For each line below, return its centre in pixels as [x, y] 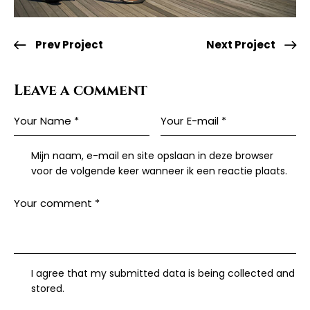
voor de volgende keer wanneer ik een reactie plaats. [159, 171]
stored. [48, 289]
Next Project [241, 44]
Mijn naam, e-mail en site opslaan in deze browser [153, 155]
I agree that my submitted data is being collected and [163, 274]
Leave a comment [81, 90]
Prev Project [69, 44]
